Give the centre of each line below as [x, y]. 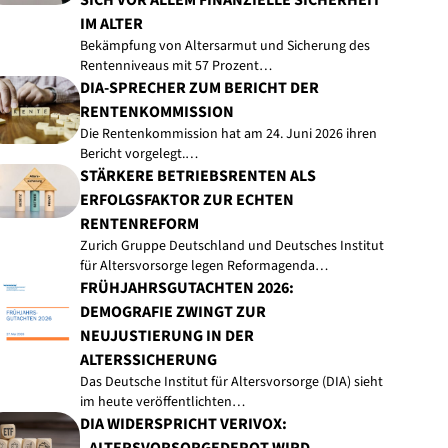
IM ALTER [111, 24]
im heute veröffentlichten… [162, 402]
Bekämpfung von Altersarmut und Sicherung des [224, 46]
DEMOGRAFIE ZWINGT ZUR [172, 312]
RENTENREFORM [139, 224]
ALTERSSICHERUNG [148, 360]
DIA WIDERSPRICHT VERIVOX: [183, 424]
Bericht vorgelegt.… [138, 154]
